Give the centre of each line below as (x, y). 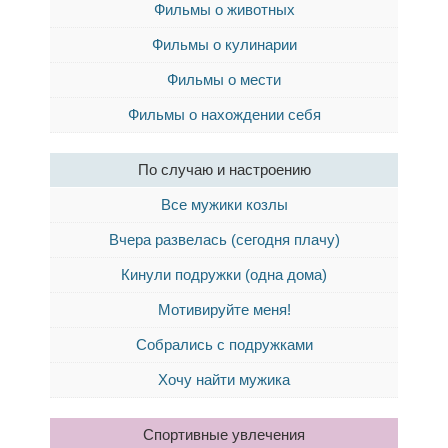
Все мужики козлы (224, 204)
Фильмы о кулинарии (224, 44)
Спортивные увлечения (224, 434)
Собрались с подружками (224, 344)
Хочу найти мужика (224, 379)
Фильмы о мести (224, 79)
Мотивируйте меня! (224, 309)
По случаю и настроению (224, 169)
